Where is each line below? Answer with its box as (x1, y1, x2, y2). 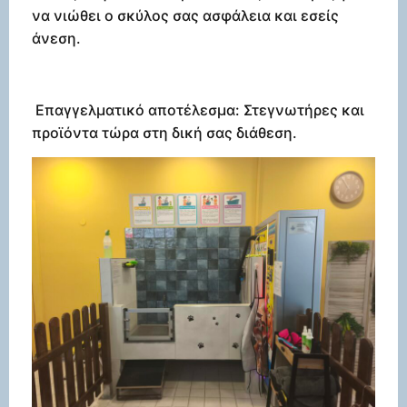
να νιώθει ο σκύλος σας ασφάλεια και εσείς (32, 5, 339, 25)
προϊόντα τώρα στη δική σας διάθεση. (32, 123, 297, 142)
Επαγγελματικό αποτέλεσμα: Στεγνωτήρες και (32, 100, 364, 119)
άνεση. (32, 28, 81, 47)
